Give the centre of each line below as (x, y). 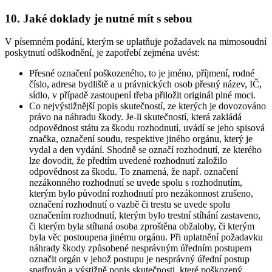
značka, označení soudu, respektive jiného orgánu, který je (141, 139)
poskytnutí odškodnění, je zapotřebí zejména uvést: (102, 53)
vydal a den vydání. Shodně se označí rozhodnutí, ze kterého (145, 150)
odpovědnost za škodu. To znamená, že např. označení (134, 172)
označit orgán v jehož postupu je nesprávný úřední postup (139, 259)
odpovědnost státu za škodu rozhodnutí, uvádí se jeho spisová (147, 128)
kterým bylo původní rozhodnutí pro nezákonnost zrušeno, (141, 194)
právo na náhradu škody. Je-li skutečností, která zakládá (135, 117)
